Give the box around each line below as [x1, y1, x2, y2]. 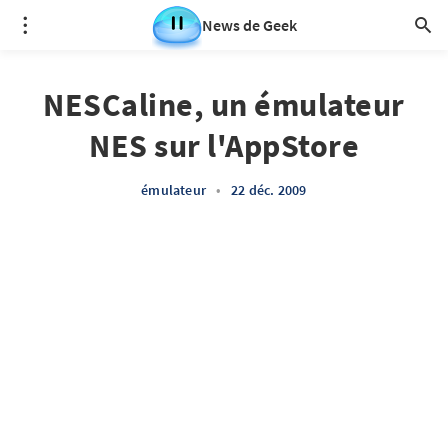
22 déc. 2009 [231, 181, 307, 199]
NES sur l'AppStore [89, 126, 359, 166]
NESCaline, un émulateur [43, 85, 405, 125]
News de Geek [201, 15, 297, 35]
